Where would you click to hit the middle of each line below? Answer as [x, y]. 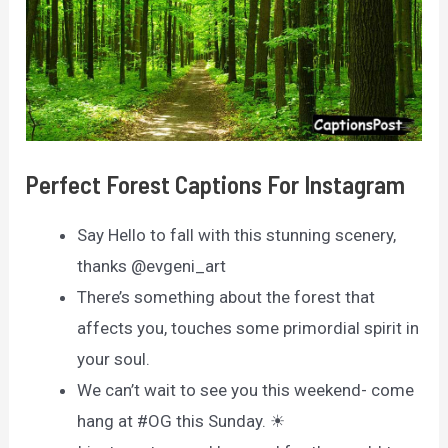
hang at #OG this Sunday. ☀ [181, 421]
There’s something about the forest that [226, 297]
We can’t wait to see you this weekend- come [246, 390]
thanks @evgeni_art [152, 266]
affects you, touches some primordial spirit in [248, 328]
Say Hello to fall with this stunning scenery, [237, 235]
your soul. [114, 359]
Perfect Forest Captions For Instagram [216, 184]
